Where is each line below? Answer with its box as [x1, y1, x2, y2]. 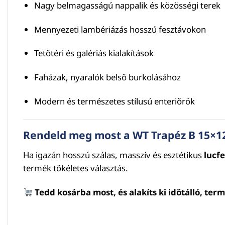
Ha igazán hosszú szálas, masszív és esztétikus [23, 149, 204, 161]
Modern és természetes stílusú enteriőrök [34, 95, 195, 107]
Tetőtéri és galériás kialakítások [34, 47, 154, 59]
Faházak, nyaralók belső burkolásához [34, 71, 181, 83]
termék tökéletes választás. [23, 162, 128, 174]
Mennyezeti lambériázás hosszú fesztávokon [34, 23, 206, 35]
